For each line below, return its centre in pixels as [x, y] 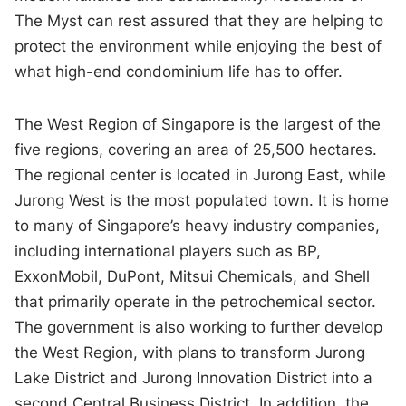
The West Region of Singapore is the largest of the [198, 125]
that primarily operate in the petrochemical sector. [196, 302]
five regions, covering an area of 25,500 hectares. [196, 150]
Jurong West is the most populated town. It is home [202, 201]
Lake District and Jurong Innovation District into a [194, 378]
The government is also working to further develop [199, 328]
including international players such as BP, [168, 251]
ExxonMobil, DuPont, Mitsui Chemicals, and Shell [193, 277]
